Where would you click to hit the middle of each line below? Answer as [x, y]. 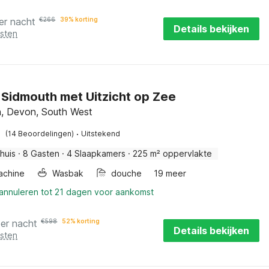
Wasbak [68, 173]
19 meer [170, 173]
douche [127, 173]
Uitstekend [101, 134]
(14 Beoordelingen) [40, 134]
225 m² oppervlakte [173, 153]
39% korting [79, 19]
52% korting [81, 221]
